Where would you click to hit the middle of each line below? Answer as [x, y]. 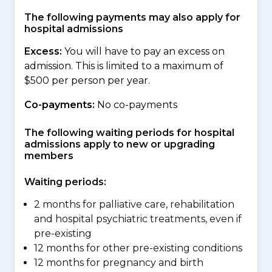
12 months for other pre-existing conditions [138, 248]
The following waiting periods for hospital [129, 133]
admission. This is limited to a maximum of [124, 66]
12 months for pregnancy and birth [119, 263]
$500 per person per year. [87, 80]
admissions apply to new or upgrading [120, 144]
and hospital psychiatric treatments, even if [138, 219]
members [49, 156]
